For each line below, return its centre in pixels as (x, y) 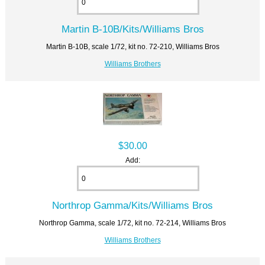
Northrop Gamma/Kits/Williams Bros (132, 206)
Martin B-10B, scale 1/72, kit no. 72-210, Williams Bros (132, 47)
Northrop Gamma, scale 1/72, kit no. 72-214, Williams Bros (132, 223)
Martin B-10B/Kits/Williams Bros (132, 29)
